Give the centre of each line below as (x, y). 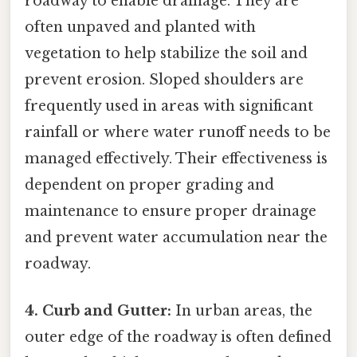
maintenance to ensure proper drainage (171, 211)
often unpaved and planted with (140, 27)
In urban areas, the (242, 310)
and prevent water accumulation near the (176, 237)
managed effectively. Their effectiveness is (176, 158)
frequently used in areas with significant (169, 106)
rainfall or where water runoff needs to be (178, 132)
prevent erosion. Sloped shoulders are (164, 79)
